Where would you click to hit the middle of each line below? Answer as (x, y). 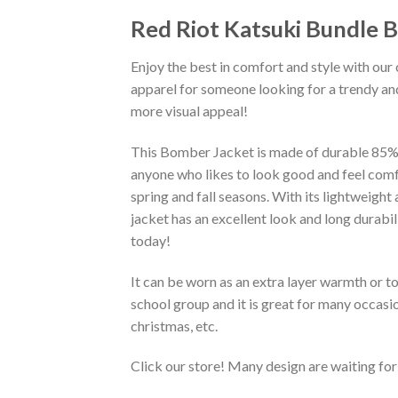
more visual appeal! (189, 111)
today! (151, 240)
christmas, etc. (174, 325)
